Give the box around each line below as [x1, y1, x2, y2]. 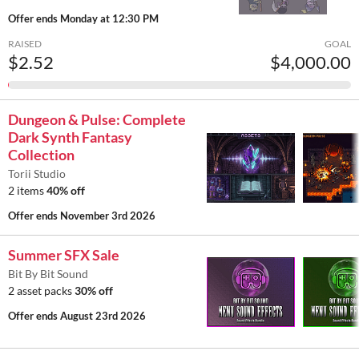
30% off [75, 284, 113, 298]
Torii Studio [8, 167, 66, 181]
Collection [8, 146, 75, 164]
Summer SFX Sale [8, 246, 119, 264]
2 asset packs [8, 284, 75, 298]
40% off [46, 184, 85, 198]
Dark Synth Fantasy [8, 128, 132, 147]
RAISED [8, 38, 42, 50]
